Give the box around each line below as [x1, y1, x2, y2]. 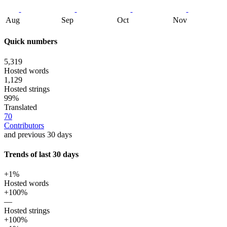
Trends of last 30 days [4, 149, 79, 159]
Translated [4, 102, 37, 111]
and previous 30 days [4, 130, 72, 139]
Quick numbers [4, 37, 57, 46]
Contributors [4, 121, 44, 130]
